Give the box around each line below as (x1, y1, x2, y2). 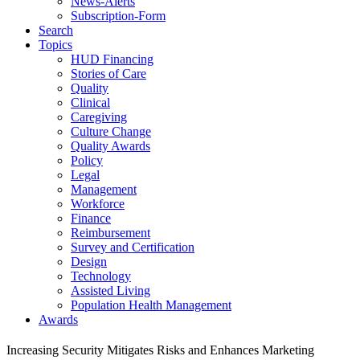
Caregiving (71, 110, 127, 124)
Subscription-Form (71, 9, 166, 22)
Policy (71, 153, 103, 167)
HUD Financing (71, 52, 153, 66)
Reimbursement (71, 226, 150, 239)
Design (71, 255, 107, 268)
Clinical (71, 96, 110, 109)
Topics (39, 38, 72, 51)
